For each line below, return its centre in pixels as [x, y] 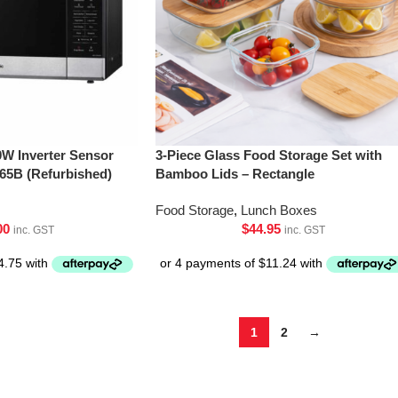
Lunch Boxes [279, 210]
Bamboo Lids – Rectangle [235, 173]
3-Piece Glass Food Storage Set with [268, 155]
